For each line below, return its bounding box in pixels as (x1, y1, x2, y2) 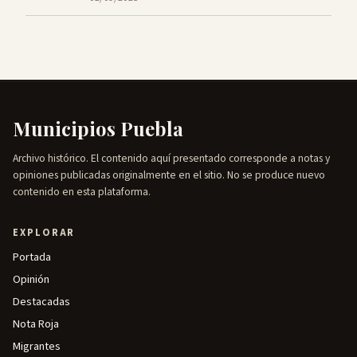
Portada (13, 248, 51, 265)
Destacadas (13, 292, 70, 310)
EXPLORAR (13, 225, 76, 240)
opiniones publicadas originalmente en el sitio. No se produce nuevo (13, 167, 325, 182)
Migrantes (13, 337, 61, 355)
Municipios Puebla (13, 115, 183, 141)
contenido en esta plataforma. (13, 183, 151, 199)
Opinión (13, 270, 49, 288)
